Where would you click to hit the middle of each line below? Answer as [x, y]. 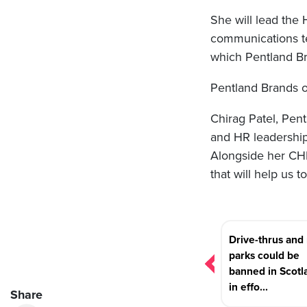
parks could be [264, 256]
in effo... [248, 287]
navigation [246, 244]
